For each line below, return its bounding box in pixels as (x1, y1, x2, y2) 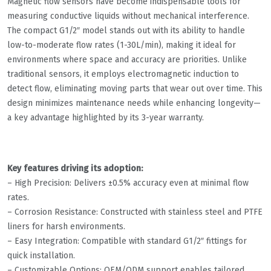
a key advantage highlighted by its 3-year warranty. (7, 113, 204, 123)
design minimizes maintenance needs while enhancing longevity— (7, 98, 261, 109)
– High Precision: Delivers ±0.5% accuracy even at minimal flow (7, 178, 249, 189)
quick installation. (7, 250, 75, 261)
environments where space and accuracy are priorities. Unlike (7, 54, 247, 65)
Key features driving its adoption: (7, 163, 143, 174)
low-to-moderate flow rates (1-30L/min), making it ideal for (7, 40, 236, 51)
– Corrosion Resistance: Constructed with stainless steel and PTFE (7, 207, 263, 218)
